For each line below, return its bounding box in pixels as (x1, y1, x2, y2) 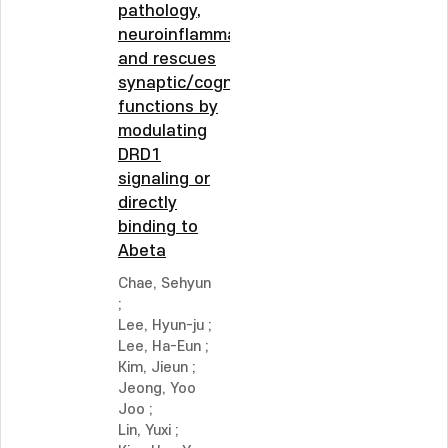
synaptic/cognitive (118, 74, 267, 92)
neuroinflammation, (118, 26, 272, 44)
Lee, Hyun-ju (118, 317, 204, 334)
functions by (118, 98, 218, 116)
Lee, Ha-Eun (118, 338, 201, 355)
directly (118, 194, 177, 212)
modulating (118, 122, 207, 140)
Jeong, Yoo (118, 380, 196, 397)
